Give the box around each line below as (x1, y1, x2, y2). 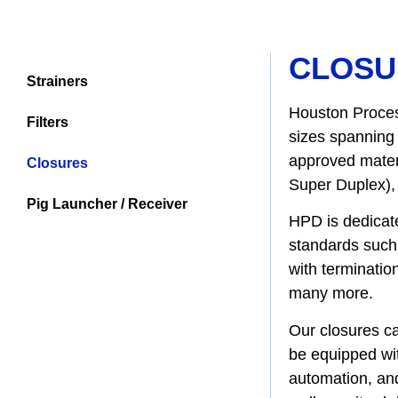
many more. (288, 284, 373, 303)
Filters (27, 115, 68, 131)
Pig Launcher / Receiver (27, 196, 187, 212)
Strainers (27, 74, 88, 90)
